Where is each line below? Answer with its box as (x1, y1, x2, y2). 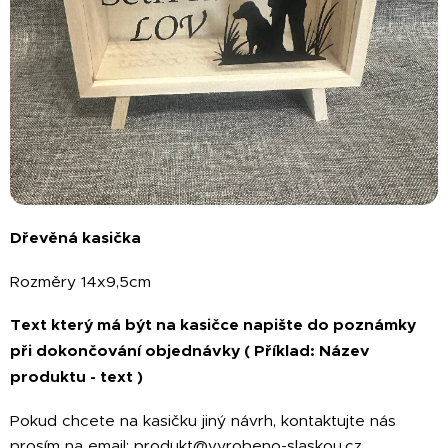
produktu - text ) (10, 367, 143, 388)
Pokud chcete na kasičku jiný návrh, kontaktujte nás (10, 411, 396, 431)
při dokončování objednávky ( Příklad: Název (10, 341, 370, 362)
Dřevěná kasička (10, 228, 141, 249)
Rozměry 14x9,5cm (10, 272, 151, 292)
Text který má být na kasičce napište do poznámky (10, 315, 416, 336)
